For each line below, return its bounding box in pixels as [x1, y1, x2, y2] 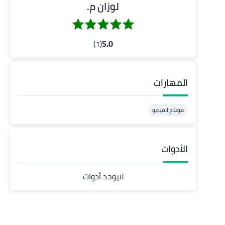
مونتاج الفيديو [152, 105, 184, 116]
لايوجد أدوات [82, 169, 124, 184]
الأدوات [161, 141, 188, 158]
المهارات [154, 74, 188, 91]
